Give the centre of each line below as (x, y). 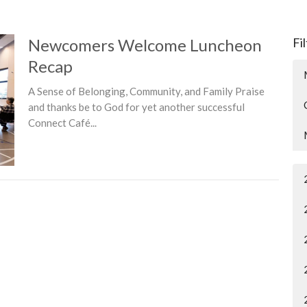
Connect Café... (62, 123)
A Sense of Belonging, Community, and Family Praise (146, 91)
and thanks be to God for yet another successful (136, 107)
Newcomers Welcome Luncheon (145, 45)
